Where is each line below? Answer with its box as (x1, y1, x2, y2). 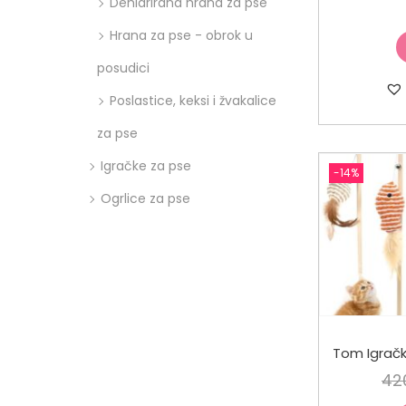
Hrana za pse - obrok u (110, 25, 253, 44)
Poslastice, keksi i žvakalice (110, 91, 276, 110)
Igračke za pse (101, 156, 191, 175)
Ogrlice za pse (101, 188, 190, 208)
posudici (97, 58, 150, 77)
